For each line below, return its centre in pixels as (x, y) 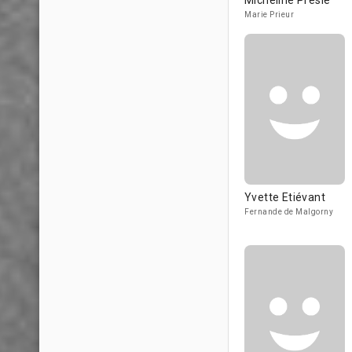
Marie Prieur (269, 15)
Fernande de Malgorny (289, 212)
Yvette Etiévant (285, 197)
